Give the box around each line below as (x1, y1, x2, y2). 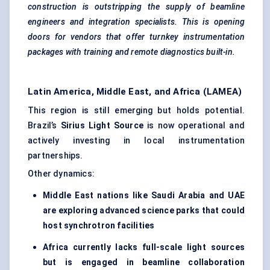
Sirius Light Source (60, 121, 144, 131)
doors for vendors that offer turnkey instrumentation (28, 32, 245, 42)
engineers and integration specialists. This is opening (28, 17, 245, 27)
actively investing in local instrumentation (28, 136, 245, 146)
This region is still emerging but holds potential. (28, 105, 245, 116)
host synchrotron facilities (43, 221, 155, 231)
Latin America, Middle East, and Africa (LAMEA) (28, 86, 242, 98)
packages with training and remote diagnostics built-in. (28, 47, 236, 57)
